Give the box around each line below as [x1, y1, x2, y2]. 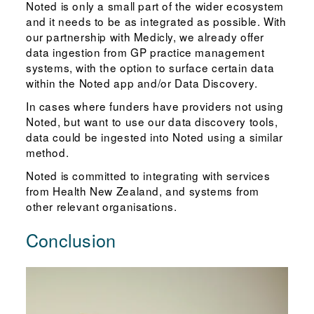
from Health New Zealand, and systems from [25, 183, 259, 198]
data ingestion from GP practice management [25, 44, 265, 60]
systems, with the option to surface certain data [25, 60, 275, 76]
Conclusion [25, 226, 116, 252]
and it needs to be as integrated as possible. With [25, 13, 287, 29]
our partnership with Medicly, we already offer [25, 29, 265, 45]
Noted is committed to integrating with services [25, 168, 271, 183]
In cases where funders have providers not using [25, 98, 284, 114]
